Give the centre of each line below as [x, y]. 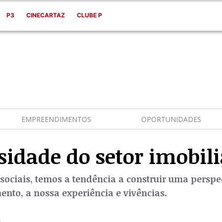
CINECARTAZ [45, 15]
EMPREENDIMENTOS [56, 119]
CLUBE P [89, 15]
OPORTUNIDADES [171, 119]
